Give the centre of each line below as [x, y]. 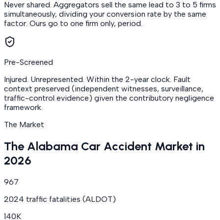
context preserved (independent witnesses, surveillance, [104, 89]
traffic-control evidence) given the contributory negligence [109, 98]
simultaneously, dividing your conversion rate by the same [105, 14]
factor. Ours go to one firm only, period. [73, 24]
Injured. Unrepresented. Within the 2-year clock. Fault [97, 80]
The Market [24, 125]
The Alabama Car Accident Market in [104, 146]
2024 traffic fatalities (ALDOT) [60, 199]
